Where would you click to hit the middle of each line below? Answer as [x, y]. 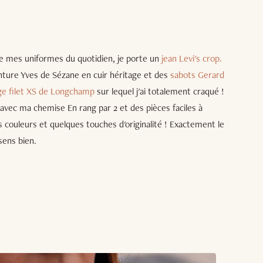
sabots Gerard [197, 75]
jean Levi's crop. [192, 58]
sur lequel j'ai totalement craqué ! [159, 91]
